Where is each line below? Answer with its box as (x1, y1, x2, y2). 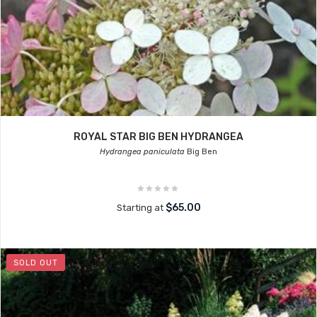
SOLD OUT (13, 258, 58, 267)
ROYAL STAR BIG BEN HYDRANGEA (74, 131, 243, 143)
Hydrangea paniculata (100, 147, 185, 156)
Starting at (116, 202, 166, 213)
